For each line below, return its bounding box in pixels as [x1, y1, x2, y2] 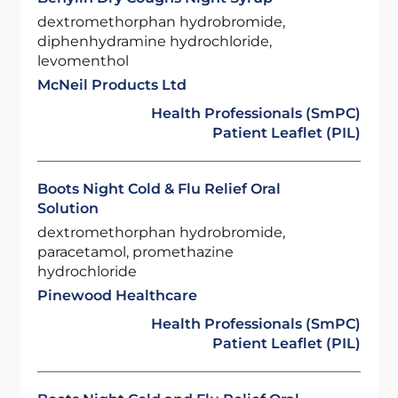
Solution [37, 200, 99, 217]
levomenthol [37, 52, 130, 69]
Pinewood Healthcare [37, 287, 198, 304]
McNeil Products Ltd [37, 76, 187, 93]
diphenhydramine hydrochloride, [37, 33, 273, 50]
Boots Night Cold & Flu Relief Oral [37, 180, 282, 197]
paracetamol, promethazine [37, 243, 235, 260]
